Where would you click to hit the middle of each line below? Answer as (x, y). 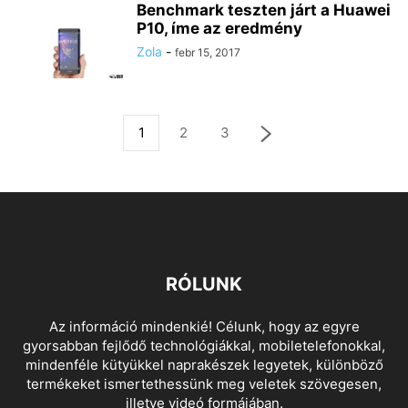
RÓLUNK (204, 285)
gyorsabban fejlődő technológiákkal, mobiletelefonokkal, (204, 346)
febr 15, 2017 (208, 53)
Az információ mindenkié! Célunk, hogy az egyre (204, 327)
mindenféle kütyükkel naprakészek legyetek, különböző (204, 365)
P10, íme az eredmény (219, 29)
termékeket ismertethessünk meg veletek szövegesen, (204, 384)
